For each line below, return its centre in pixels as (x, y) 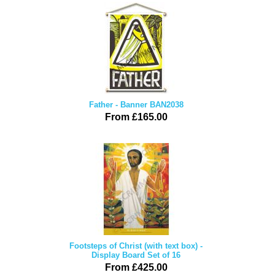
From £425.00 (136, 267)
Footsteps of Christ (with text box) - (136, 246)
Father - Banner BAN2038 (136, 105)
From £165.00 (136, 117)
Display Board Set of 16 (136, 255)
